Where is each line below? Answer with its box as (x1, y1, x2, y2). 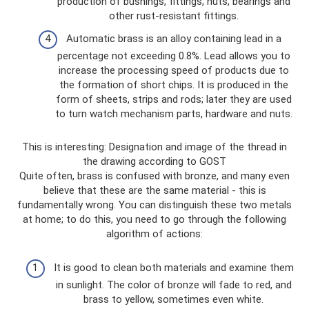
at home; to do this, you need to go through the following (23, 213, 286, 226)
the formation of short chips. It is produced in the (59, 79, 288, 91)
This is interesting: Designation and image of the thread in (22, 141, 287, 153)
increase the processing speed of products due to (58, 64, 289, 77)
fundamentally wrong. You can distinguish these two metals (17, 199, 292, 211)
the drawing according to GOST (83, 155, 226, 168)
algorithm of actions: (106, 228, 203, 240)
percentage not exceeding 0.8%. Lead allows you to (57, 50, 290, 62)
